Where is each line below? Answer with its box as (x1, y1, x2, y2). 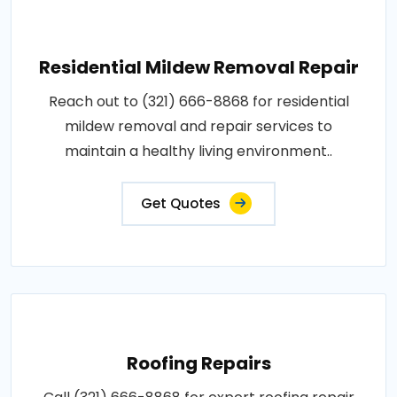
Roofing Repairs (126, 350, 271, 376)
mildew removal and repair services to (65, 115, 332, 136)
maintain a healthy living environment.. (65, 140, 332, 161)
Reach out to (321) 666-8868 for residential (48, 90, 349, 112)
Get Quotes (141, 193, 221, 213)
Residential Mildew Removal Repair (38, 54, 359, 80)
